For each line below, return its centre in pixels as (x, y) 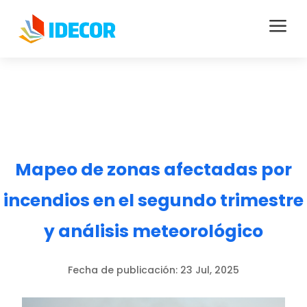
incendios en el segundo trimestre (153, 200)
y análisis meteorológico (153, 231)
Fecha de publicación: (124, 270)
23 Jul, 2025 (210, 270)
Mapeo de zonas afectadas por (153, 170)
